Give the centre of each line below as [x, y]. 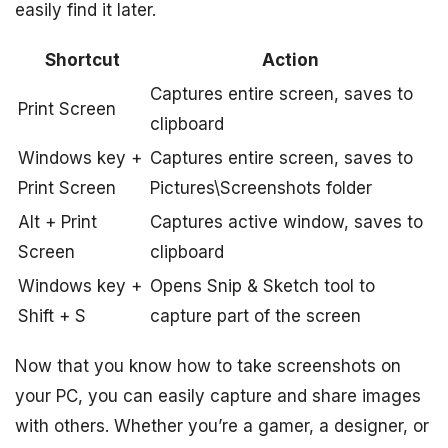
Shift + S [52, 315]
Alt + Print [57, 221]
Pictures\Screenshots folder [261, 187]
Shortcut [82, 59]
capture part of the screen [255, 315]
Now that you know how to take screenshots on [208, 365]
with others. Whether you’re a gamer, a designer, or [222, 425]
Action [290, 59]
